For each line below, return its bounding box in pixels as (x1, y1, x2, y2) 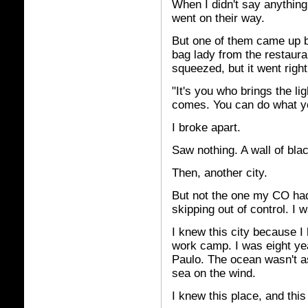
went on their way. (172, 12, 265, 25)
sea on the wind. (172, 267, 256, 280)
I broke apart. (172, 121, 241, 134)
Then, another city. (172, 166, 267, 179)
